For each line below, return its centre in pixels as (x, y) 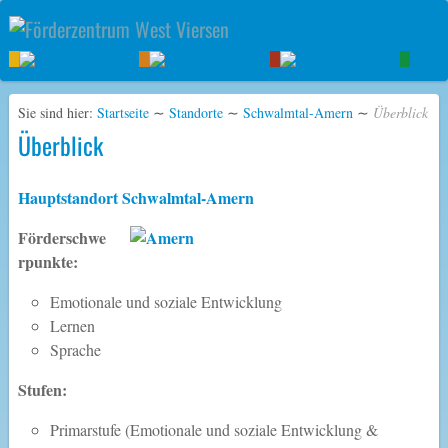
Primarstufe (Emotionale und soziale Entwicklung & (213, 430)
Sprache (75, 350)
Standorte (195, 113)
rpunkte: (47, 262)
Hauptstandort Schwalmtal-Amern (135, 198)
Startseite (122, 113)
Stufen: (42, 390)
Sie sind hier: (55, 113)
